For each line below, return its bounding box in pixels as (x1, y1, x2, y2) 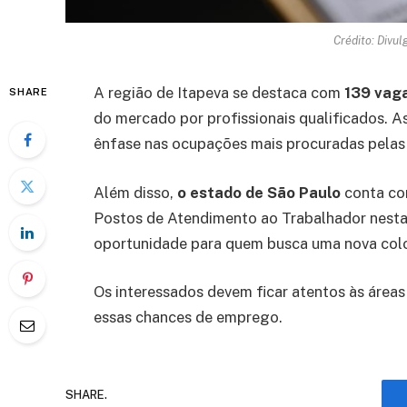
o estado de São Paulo (177, 183, 341, 202)
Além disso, (94, 183, 177, 202)
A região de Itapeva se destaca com (94, 84, 344, 103)
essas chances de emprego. (94, 308, 283, 327)
